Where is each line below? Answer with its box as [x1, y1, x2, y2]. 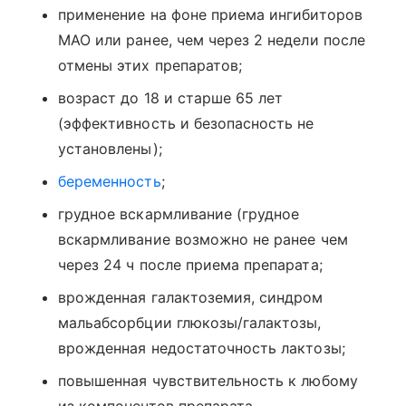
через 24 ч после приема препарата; [58, 256, 323, 275]
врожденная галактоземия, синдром [58, 288, 324, 307]
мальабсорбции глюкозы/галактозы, [58, 314, 322, 333]
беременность [58, 172, 161, 191]
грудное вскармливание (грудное [58, 205, 300, 224]
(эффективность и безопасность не [58, 114, 314, 133]
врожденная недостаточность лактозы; [58, 339, 345, 358]
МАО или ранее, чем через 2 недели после [58, 31, 365, 50]
